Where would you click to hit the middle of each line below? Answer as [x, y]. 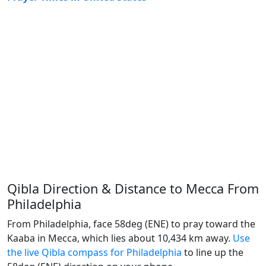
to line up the [213, 253]
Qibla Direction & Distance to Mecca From [133, 189]
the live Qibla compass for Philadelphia [94, 253]
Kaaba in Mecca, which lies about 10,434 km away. [120, 238]
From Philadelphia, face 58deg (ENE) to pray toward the [131, 224]
